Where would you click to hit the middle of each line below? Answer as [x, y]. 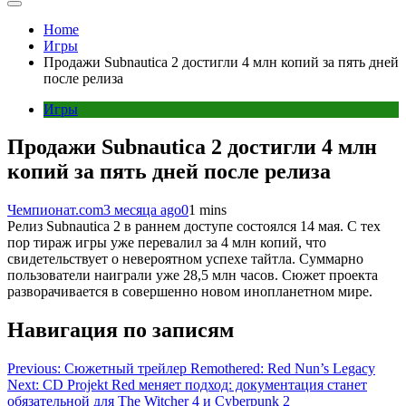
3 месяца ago [142, 210]
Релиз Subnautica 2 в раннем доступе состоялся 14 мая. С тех [194, 227]
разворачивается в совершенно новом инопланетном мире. [190, 292]
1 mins [208, 210]
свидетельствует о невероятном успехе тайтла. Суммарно [185, 259]
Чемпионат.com [55, 210]
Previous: [34, 369]
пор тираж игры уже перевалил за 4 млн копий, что [167, 243]
